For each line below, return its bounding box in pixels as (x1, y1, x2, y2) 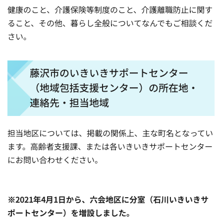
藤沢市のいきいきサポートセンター (30, 65, 188, 80)
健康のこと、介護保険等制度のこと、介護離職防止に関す (7, 3, 213, 16)
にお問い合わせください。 (7, 154, 103, 166)
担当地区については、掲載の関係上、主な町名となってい (7, 127, 213, 139)
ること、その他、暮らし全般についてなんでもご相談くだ (7, 17, 213, 29)
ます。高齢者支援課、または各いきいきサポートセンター (7, 140, 213, 153)
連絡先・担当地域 (30, 95, 109, 110)
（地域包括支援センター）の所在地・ (30, 80, 198, 95)
